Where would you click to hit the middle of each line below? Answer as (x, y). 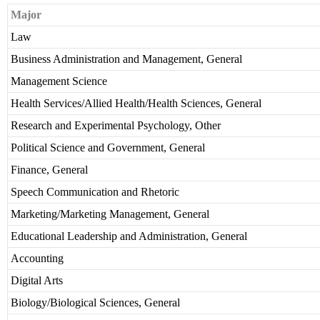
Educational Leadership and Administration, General (129, 236)
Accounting (37, 259)
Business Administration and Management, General (126, 59)
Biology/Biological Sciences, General (95, 303)
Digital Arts (37, 281)
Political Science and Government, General (108, 148)
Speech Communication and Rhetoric (95, 192)
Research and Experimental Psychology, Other (116, 126)
